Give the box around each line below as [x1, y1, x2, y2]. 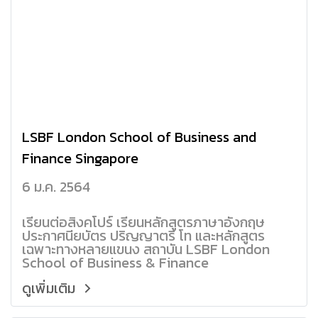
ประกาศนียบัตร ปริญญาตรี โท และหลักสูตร [22, 224, 265, 246]
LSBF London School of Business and [22, 126, 256, 148]
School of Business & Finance [22, 251, 209, 273]
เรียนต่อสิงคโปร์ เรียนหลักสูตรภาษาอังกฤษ [22, 211, 265, 233]
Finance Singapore [22, 147, 138, 169]
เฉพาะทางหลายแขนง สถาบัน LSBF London [22, 238, 270, 260]
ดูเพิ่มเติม [22, 277, 79, 299]
